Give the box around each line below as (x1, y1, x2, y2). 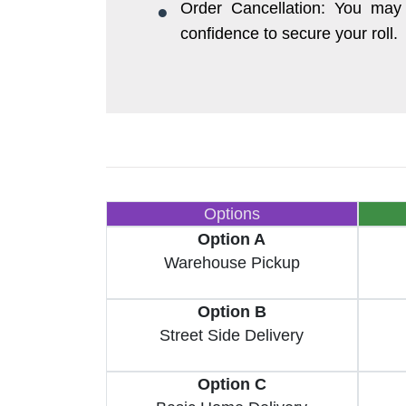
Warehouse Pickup (163, 253, 300, 272)
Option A (198, 229, 266, 248)
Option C (197, 374, 266, 393)
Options (203, 204, 260, 223)
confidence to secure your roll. (180, 24, 399, 43)
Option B (197, 302, 266, 321)
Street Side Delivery (159, 325, 304, 344)
